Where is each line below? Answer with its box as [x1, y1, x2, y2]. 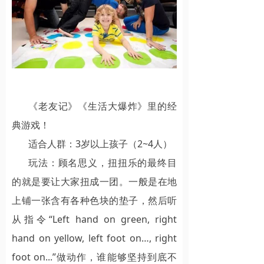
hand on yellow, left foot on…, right [12, 232, 177, 245]
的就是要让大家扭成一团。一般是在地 [12, 175, 177, 189]
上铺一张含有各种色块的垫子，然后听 [12, 194, 177, 207]
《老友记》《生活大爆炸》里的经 [28, 100, 177, 113]
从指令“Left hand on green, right [12, 213, 177, 226]
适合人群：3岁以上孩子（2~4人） [28, 137, 172, 151]
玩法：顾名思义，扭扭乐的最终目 [28, 156, 177, 170]
